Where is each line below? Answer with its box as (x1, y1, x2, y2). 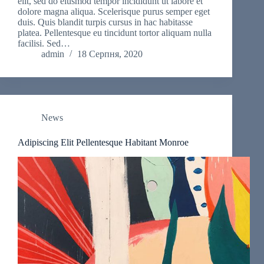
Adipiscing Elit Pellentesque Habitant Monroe (18, 137, 189, 148)
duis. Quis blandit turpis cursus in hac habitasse (18, 17, 193, 28)
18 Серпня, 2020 (77, 49, 143, 60)
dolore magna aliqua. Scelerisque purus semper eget (18, 6, 210, 17)
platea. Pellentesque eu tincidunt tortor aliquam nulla (18, 28, 212, 38)
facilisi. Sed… (18, 38, 70, 49)
